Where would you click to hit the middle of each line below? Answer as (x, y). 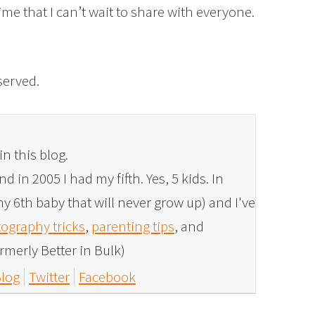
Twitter (49, 277)
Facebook (107, 277)
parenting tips (133, 226)
